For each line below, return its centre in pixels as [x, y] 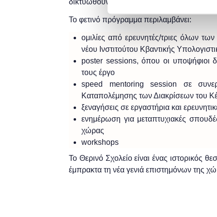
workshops [100, 142]
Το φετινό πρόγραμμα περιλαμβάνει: [130, 19]
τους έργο [98, 72]
